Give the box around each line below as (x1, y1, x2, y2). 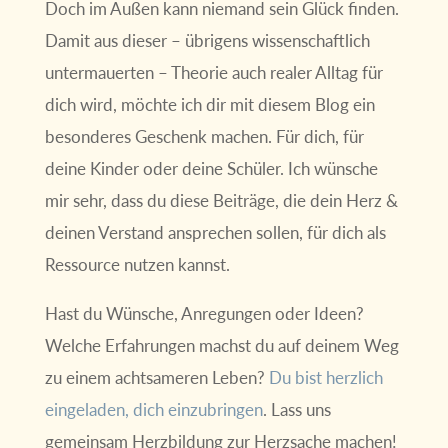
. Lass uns (262, 398, 331, 420)
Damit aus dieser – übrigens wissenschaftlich (44, 29, 370, 51)
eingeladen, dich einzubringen (44, 398, 263, 420)
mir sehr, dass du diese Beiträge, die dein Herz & (44, 189, 398, 211)
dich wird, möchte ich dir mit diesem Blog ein (44, 93, 375, 115)
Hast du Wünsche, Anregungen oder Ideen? (44, 302, 364, 324)
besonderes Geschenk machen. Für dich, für (44, 125, 364, 147)
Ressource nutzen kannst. (44, 253, 230, 275)
